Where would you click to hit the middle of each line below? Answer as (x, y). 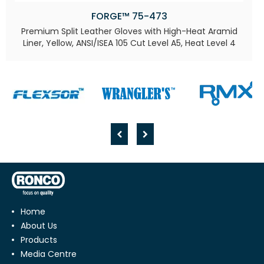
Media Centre (49, 254)
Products (39, 240)
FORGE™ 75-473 (129, 16)
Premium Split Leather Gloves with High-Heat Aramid (129, 31)
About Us (39, 225)
